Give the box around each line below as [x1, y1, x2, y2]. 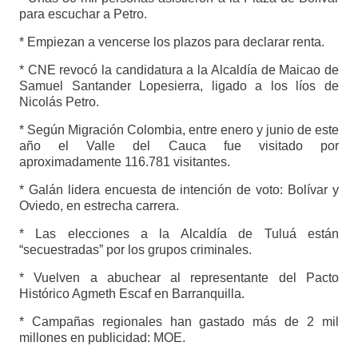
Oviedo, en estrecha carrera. [18, 199, 179, 213]
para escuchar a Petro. [18, 7, 147, 22]
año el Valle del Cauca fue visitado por [18, 139, 340, 153]
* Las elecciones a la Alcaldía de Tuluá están [18, 227, 340, 241]
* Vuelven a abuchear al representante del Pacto [18, 271, 340, 285]
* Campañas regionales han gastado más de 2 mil [18, 315, 340, 329]
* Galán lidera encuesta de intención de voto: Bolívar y [18, 183, 340, 197]
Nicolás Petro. [18, 95, 99, 109]
